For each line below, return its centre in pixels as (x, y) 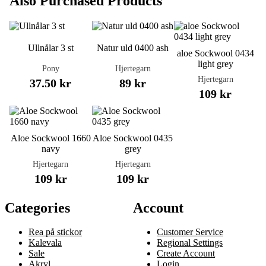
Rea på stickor (55, 232)
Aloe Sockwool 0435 (133, 138)
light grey (215, 64)
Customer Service (190, 232)
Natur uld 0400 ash (133, 47)
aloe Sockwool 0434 (215, 53)
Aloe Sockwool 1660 (50, 138)
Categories (37, 208)
